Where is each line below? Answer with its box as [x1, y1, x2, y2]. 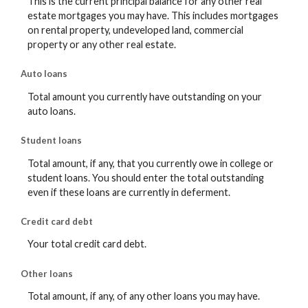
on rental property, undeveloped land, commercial [27, 23, 243, 36]
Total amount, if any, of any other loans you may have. [27, 290, 260, 302]
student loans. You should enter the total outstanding [27, 171, 264, 184]
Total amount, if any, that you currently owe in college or [27, 157, 274, 169]
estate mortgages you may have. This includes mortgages [27, 9, 278, 21]
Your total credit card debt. [27, 238, 146, 250]
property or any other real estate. [27, 38, 176, 50]
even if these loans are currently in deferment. [27, 186, 230, 198]
